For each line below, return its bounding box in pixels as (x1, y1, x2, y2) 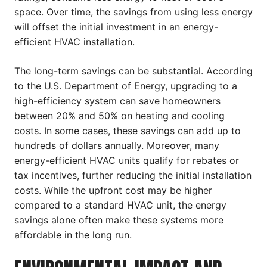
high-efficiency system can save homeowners (14, 94, 221, 107)
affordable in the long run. (14, 228, 132, 241)
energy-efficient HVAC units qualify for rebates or (14, 154, 239, 166)
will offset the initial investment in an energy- (14, 20, 218, 33)
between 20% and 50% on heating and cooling (14, 109, 225, 122)
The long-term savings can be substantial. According (14, 64, 253, 77)
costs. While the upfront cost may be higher (14, 184, 212, 196)
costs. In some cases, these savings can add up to (14, 124, 241, 136)
